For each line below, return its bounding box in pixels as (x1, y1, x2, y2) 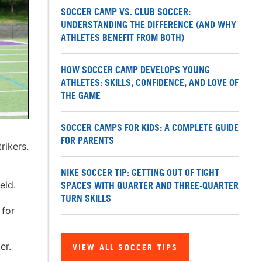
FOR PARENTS (61, 135, 114, 147)
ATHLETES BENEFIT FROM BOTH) (61, 32, 184, 44)
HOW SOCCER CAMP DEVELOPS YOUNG (61, 64, 210, 76)
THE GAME (61, 89, 101, 102)
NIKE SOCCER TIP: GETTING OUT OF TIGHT (61, 167, 219, 179)
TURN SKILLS (61, 192, 111, 205)
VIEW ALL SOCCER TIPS (73, 242, 178, 253)
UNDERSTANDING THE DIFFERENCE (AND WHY (61, 19, 236, 31)
